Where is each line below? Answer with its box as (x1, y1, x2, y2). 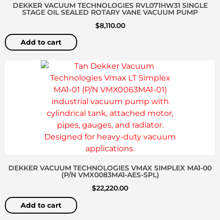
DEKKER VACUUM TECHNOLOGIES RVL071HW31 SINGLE (12, 1, 208, 10)
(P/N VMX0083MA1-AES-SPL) (61, 170, 159, 180)
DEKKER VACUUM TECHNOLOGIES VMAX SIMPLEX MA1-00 (8, 164, 212, 173)
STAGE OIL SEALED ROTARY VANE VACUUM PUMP (22, 8, 198, 17)
